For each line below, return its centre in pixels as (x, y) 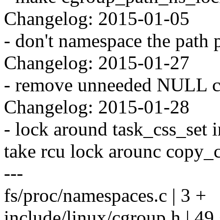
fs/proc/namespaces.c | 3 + (105, 195)
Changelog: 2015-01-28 (97, 107)
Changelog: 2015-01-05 (97, 19)
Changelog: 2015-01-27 (97, 63)
